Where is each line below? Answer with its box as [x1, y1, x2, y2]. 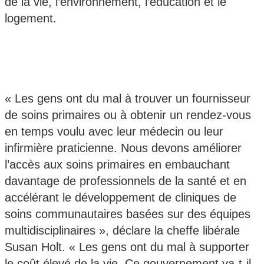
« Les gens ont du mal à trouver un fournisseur [5, 92, 250, 105]
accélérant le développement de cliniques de [5, 191, 236, 204]
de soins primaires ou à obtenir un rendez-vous [5, 108, 251, 122]
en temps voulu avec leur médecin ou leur [5, 125, 223, 138]
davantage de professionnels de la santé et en [5, 174, 246, 188]
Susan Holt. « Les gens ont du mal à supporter [5, 240, 249, 254]
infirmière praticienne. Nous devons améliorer [5, 141, 242, 155]
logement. [5, 12, 57, 25]
